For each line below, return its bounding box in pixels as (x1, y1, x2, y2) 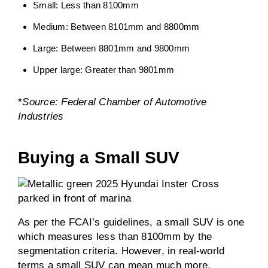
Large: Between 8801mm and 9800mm (33, 43, 190, 53)
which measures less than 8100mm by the (18, 231, 212, 242)
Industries (18, 111, 67, 122)
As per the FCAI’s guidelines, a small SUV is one (18, 217, 244, 228)
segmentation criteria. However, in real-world (18, 245, 225, 257)
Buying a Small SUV (18, 148, 180, 167)
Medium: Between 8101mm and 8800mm (33, 22, 200, 32)
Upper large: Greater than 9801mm (33, 65, 174, 75)
